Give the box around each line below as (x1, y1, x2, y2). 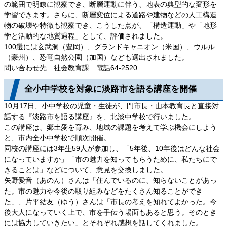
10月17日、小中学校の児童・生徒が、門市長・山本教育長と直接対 (4, 101, 219, 110)
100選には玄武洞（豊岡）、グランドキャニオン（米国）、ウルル (4, 42, 215, 51)
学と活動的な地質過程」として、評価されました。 (4, 31, 167, 40)
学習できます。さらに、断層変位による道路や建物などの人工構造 (4, 10, 217, 19)
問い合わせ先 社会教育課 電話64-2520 (4, 63, 137, 72)
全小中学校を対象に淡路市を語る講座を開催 (24, 84, 197, 94)
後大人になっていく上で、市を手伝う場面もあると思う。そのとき (4, 208, 217, 216)
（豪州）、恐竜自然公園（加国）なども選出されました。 (4, 53, 188, 61)
